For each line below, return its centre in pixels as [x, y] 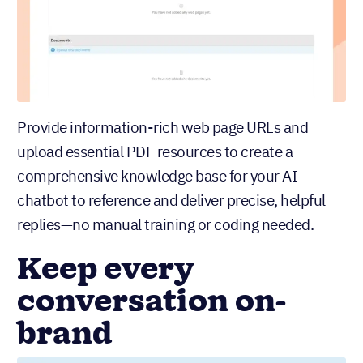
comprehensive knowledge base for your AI [157, 175]
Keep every [106, 269]
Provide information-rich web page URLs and [162, 127]
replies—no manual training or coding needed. [165, 224]
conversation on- [152, 302]
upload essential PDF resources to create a [155, 151]
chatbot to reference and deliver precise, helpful [171, 200]
